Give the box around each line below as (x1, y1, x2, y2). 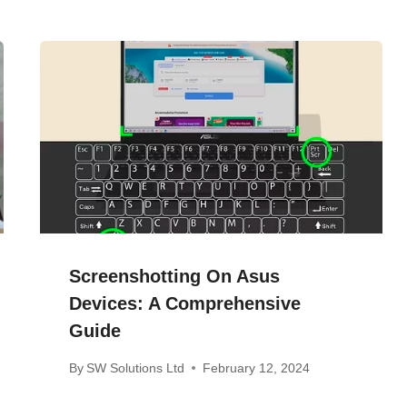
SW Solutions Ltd (86, 360, 185, 375)
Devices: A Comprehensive (69, 293, 302, 314)
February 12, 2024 (203, 360, 311, 375)
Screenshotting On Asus (69, 266, 281, 287)
